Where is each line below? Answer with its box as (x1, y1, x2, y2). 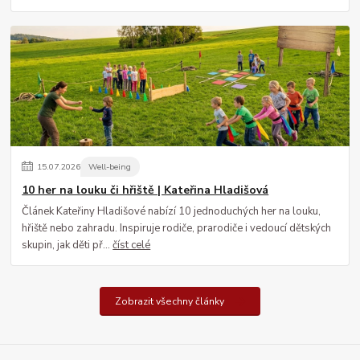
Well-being (88, 161, 132, 174)
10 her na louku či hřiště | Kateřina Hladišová (22, 182, 269, 198)
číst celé (112, 238, 151, 253)
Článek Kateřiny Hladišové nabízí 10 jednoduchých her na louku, (22, 204, 321, 219)
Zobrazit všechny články (114, 294, 224, 308)
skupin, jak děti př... (22, 238, 113, 253)
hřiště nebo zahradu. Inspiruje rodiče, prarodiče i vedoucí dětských (22, 221, 332, 236)
